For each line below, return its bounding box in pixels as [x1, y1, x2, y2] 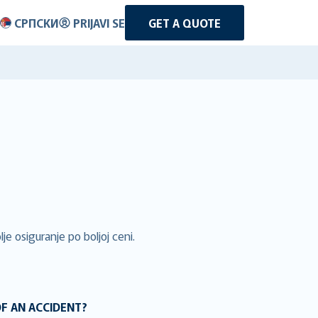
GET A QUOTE [148, 14, 221, 31]
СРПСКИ [14, 14, 59, 31]
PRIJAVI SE [73, 14, 125, 31]
